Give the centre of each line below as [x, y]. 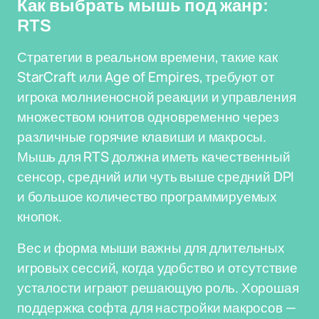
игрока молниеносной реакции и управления [157, 97]
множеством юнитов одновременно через [148, 117]
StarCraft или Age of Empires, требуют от [146, 77]
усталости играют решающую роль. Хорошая [158, 288]
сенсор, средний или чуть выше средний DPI [156, 177]
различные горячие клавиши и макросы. [142, 137]
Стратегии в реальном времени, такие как [147, 57]
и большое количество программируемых [147, 197]
